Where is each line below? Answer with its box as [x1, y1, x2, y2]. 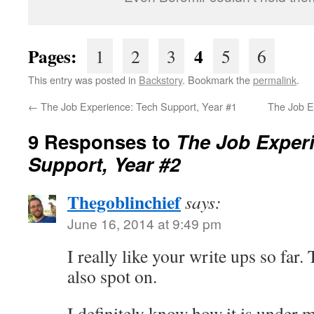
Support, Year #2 [28, 150, 180, 177]
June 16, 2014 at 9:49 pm [67, 214, 221, 233]
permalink [253, 72, 296, 87]
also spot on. [67, 264, 157, 288]
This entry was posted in [28, 72, 139, 87]
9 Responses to [28, 128, 176, 155]
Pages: [28, 43, 87, 69]
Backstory [139, 72, 182, 87]
